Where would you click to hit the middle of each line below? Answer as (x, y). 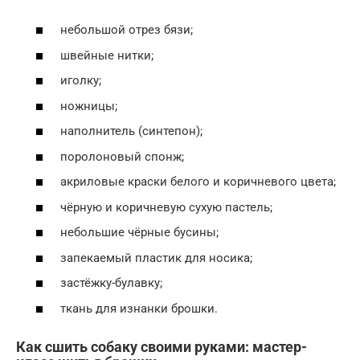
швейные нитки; (107, 55)
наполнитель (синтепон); (131, 131)
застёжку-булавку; (111, 283)
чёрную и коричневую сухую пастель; (166, 207)
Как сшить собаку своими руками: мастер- (162, 346)
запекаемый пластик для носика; (156, 258)
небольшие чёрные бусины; (139, 233)
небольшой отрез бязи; (127, 30)
